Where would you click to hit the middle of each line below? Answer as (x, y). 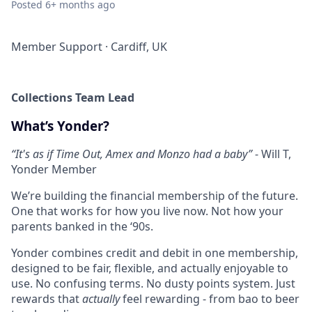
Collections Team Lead (73, 97)
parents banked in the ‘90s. (82, 227)
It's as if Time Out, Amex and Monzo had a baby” (134, 154)
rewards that (47, 299)
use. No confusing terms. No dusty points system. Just (153, 284)
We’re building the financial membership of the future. (155, 196)
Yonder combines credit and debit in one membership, (155, 253)
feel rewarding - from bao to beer (210, 299)
